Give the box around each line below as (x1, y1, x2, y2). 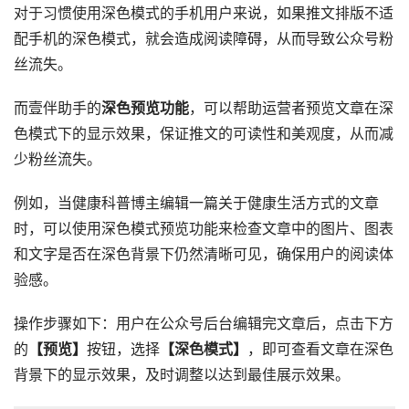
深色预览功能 (101, 99, 189, 117)
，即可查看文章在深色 (247, 340, 393, 358)
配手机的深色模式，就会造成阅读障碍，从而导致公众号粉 (14, 29, 393, 47)
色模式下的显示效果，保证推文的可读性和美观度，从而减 (14, 124, 393, 142)
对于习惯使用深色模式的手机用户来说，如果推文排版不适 (14, 4, 393, 22)
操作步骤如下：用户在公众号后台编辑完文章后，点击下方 (14, 314, 393, 332)
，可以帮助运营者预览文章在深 (189, 99, 393, 117)
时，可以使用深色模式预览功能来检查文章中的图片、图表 (14, 219, 393, 237)
